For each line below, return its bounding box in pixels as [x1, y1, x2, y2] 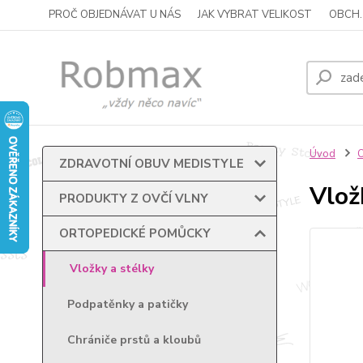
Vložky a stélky [70, 261, 154, 276]
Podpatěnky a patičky [67, 297, 188, 312]
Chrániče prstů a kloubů [67, 332, 201, 348]
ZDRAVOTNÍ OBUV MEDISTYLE [59, 156, 244, 172]
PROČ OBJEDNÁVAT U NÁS [49, 7, 181, 22]
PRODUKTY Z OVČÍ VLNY [59, 190, 208, 207]
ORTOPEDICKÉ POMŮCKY [59, 225, 211, 241]
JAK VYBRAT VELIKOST [198, 7, 312, 22]
